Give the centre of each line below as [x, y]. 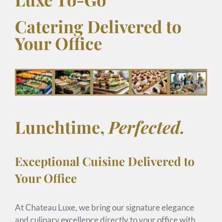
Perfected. [147, 127]
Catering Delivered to [98, 26]
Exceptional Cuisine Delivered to [105, 161]
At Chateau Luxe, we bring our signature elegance [105, 207]
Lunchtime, [62, 127]
